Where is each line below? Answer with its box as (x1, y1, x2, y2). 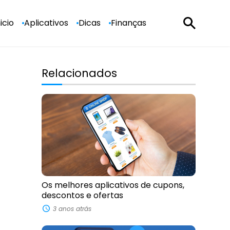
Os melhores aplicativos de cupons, (41, 179, 184, 191)
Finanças (110, 16, 146, 29)
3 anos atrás (53, 204, 92, 213)
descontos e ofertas (41, 189, 123, 201)
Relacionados (41, 65, 117, 81)
